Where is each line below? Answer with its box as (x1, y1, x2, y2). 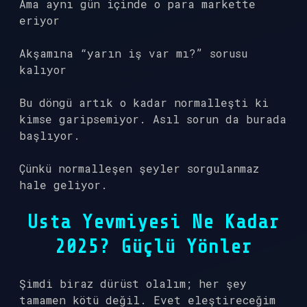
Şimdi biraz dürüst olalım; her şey (19, 276, 247, 291)
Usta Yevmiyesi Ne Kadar (27, 211, 280, 233)
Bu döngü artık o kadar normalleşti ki (19, 95, 269, 110)
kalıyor (19, 62, 66, 77)
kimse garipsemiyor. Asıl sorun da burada (19, 112, 286, 126)
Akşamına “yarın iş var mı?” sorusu (19, 46, 247, 60)
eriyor (19, 13, 60, 27)
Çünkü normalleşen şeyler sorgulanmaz (19, 161, 259, 175)
